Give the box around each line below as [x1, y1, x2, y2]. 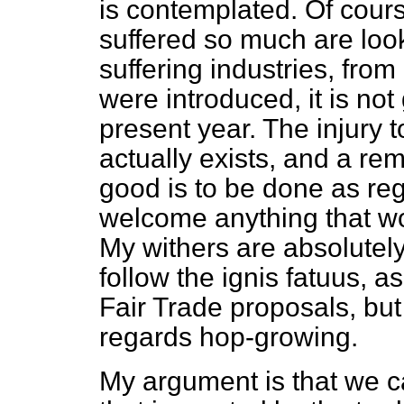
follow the [99, 262, 222, 292]
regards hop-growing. [99, 322, 358, 352]
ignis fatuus [222, 262, 360, 292]
